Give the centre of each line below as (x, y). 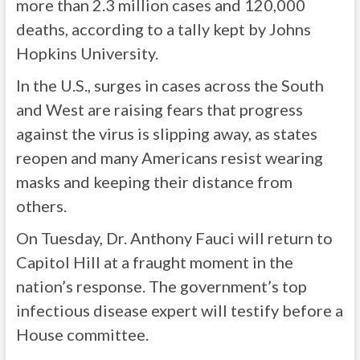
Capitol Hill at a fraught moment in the (154, 262)
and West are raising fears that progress (159, 109)
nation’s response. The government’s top (161, 286)
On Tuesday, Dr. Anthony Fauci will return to (174, 238)
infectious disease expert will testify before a (179, 310)
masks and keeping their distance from (154, 182)
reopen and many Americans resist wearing (169, 157)
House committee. (82, 334)
